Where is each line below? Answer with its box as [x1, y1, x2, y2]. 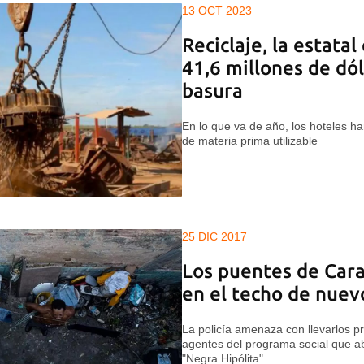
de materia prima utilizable [182, 134, 318, 148]
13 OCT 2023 [182, 4, 252, 18]
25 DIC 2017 [182, 229, 247, 243]
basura [182, 80, 243, 102]
